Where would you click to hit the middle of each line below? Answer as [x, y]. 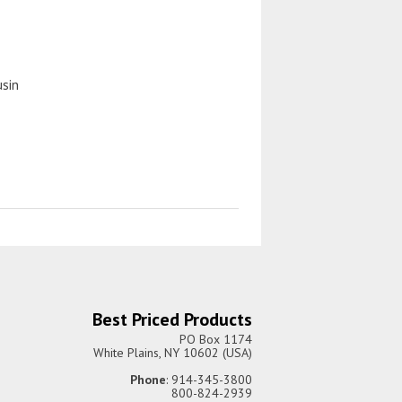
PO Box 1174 [216, 339]
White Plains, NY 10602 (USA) [173, 353]
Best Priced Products [172, 319]
